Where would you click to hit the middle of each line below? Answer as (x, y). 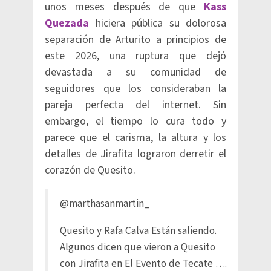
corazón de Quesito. (90, 171)
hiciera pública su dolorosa (158, 24)
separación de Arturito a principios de (135, 40)
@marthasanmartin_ (105, 204)
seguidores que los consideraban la (135, 89)
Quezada (67, 24)
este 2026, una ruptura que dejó (135, 56)
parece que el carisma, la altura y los (135, 138)
